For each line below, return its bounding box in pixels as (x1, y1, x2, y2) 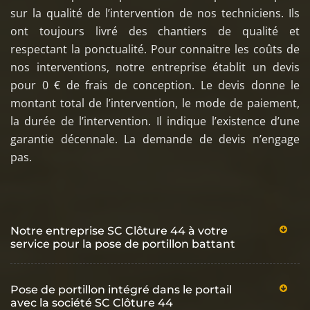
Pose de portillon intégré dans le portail (10, 282, 232, 296)
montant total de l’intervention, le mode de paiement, (10, 95, 300, 111)
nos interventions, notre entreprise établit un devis (10, 59, 300, 75)
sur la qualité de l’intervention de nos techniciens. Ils (10, 5, 300, 21)
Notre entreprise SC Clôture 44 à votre (10, 224, 228, 237)
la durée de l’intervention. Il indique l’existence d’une (10, 113, 300, 129)
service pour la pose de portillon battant (10, 237, 235, 250)
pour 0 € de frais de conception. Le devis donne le (10, 77, 300, 93)
